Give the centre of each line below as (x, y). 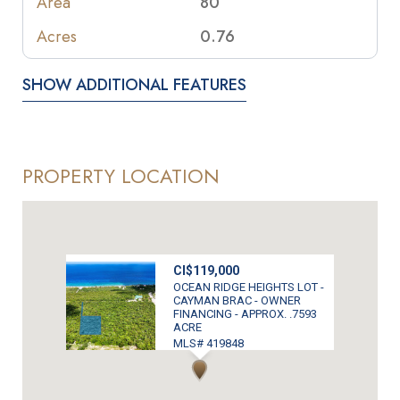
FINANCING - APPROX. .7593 (245, 313)
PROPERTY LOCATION (121, 176)
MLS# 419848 (208, 343)
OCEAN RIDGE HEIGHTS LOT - (249, 287)
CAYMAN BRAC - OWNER (237, 300)
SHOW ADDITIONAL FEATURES (134, 85)
